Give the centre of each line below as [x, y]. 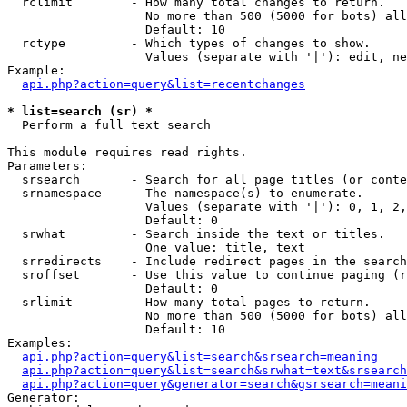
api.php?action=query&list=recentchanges [164, 84]
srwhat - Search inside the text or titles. [196, 234]
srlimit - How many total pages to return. [189, 302]
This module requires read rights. [127, 152]
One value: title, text [156, 248]
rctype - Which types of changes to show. [189, 43]
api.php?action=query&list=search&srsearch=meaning [200, 357]
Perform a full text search [109, 125]
